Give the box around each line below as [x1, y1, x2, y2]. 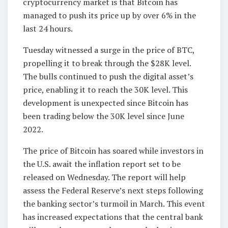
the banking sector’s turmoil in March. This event [23, 197, 205, 209]
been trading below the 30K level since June [23, 110, 184, 122]
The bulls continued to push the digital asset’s [23, 70, 193, 82]
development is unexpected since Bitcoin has [23, 97, 188, 108]
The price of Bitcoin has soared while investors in [23, 145, 204, 156]
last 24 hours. [23, 22, 73, 34]
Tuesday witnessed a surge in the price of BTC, [23, 44, 194, 55]
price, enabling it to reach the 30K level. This [23, 83, 188, 95]
